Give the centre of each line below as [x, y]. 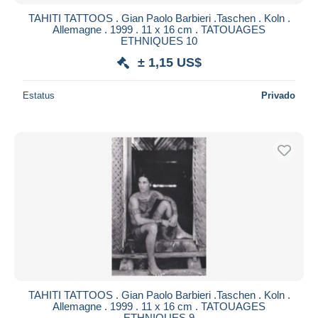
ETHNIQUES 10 [159, 40]
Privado [278, 95]
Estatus [39, 95]
